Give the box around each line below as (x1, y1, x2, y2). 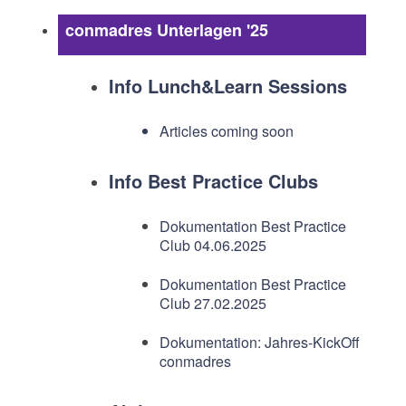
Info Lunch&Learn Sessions (108, 72, 347, 100)
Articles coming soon (159, 121, 294, 142)
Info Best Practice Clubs (108, 168, 318, 195)
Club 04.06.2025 (159, 235, 266, 256)
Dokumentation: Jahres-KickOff (159, 332, 360, 353)
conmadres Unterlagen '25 (64, 18, 268, 43)
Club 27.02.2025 (159, 293, 266, 314)
